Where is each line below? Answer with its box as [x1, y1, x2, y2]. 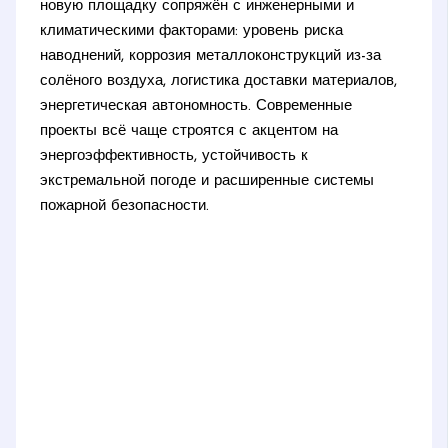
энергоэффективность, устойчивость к [40, 148, 309, 164]
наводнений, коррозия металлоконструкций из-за [40, 48, 382, 64]
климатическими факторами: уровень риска [40, 23, 344, 39]
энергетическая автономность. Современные [40, 98, 353, 114]
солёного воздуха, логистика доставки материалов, [40, 73, 398, 89]
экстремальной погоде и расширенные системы [40, 173, 375, 189]
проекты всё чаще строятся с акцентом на [40, 123, 339, 139]
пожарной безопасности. [40, 198, 210, 214]
